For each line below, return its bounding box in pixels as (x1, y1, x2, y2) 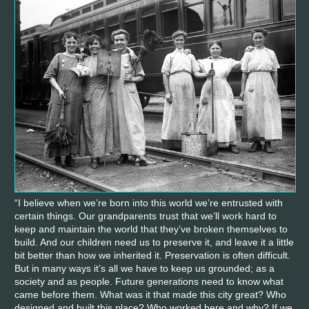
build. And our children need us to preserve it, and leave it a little (14, 237, 294, 248)
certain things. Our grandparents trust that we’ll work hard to (14, 210, 277, 222)
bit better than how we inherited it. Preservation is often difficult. (14, 250, 290, 261)
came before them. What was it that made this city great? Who (14, 289, 286, 301)
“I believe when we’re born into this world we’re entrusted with (14, 197, 283, 209)
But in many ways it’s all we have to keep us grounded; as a (14, 263, 275, 275)
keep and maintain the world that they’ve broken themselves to (14, 223, 288, 235)
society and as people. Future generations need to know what (14, 276, 283, 288)
